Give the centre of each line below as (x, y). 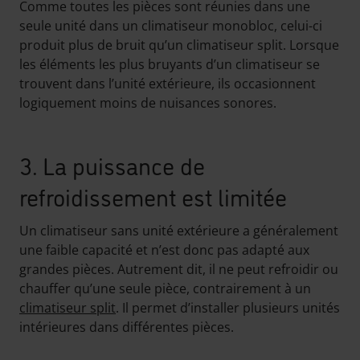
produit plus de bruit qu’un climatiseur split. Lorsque (179, 45)
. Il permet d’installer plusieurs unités (228, 308)
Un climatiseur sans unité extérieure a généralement (179, 231)
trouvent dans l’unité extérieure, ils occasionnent (168, 84)
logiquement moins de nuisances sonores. (148, 103)
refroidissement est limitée (153, 196)
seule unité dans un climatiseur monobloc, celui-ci (171, 26)
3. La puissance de (112, 164)
